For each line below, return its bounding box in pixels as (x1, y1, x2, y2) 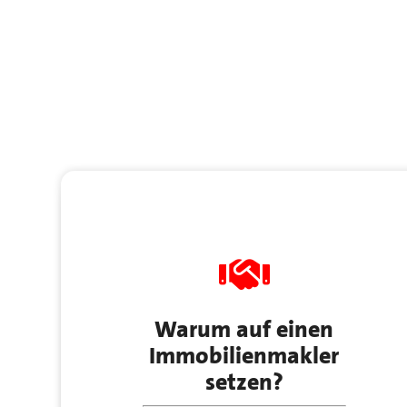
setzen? (204, 366, 283, 398)
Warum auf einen (154, 313, 334, 345)
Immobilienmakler (149, 340, 340, 372)
